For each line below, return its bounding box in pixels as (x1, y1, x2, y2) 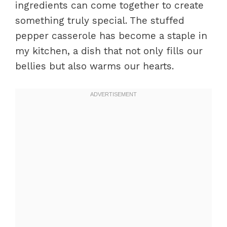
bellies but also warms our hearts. (15, 60, 174, 72)
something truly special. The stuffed (15, 15, 184, 27)
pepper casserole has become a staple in (15, 30, 207, 42)
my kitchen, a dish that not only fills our (15, 45, 203, 57)
